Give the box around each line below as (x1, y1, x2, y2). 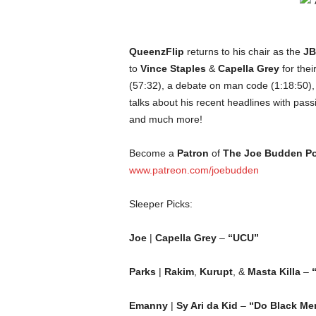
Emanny (128, 300, 168, 311)
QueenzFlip (128, 46, 184, 57)
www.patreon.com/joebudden (128, 164, 259, 176)
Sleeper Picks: (128, 198, 193, 209)
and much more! (128, 114, 202, 125)
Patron (176, 147, 209, 159)
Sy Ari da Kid (173, 300, 238, 311)
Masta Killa (247, 266, 300, 277)
